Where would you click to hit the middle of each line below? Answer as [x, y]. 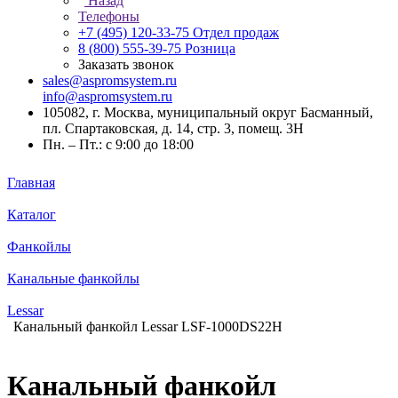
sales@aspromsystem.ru [110, 80]
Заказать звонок [126, 64]
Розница [210, 48]
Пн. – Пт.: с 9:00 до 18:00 [118, 144]
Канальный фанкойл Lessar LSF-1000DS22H [148, 326]
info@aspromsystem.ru [107, 96]
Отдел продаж [236, 32]
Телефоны [109, 16]
